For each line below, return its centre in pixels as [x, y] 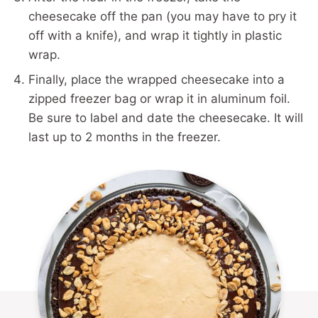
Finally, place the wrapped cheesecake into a [157, 80]
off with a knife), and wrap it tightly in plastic [155, 36]
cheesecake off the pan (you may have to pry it [163, 17]
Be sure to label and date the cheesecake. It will [166, 118]
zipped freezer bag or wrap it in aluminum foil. [159, 99]
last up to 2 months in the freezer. [125, 137]
